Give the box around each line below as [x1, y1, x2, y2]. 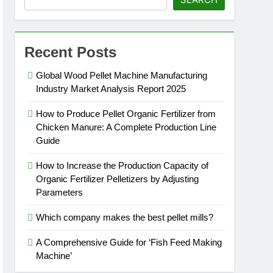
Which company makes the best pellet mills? [36, 212, 214, 222]
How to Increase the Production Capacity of [36, 160, 209, 171]
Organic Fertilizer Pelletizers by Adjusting [36, 174, 199, 184]
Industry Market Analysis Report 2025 [36, 83, 186, 94]
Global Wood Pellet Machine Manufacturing [36, 70, 208, 80]
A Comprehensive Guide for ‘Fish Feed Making [36, 237, 222, 247]
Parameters [36, 187, 83, 197]
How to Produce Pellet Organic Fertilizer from [36, 108, 216, 119]
